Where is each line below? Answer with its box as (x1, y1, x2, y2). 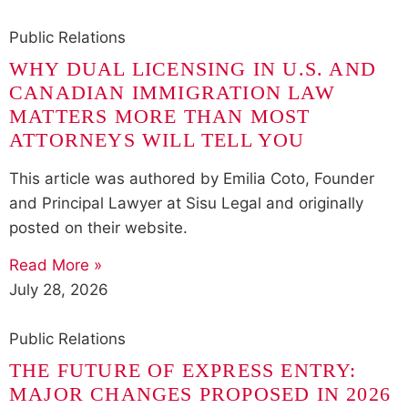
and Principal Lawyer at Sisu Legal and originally (9, 193, 363, 212)
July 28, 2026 (9, 280, 108, 300)
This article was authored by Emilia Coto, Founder (9, 168, 374, 188)
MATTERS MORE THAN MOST (9, 104, 311, 127)
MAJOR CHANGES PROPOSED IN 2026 (9, 382, 392, 406)
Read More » (9, 256, 102, 275)
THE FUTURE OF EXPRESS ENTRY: (9, 359, 357, 382)
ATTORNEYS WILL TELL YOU (9, 127, 305, 151)
